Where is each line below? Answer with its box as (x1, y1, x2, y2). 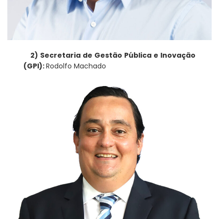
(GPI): (23, 61, 46, 71)
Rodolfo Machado (46, 61, 107, 71)
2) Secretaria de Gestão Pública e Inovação (30, 50, 196, 61)
